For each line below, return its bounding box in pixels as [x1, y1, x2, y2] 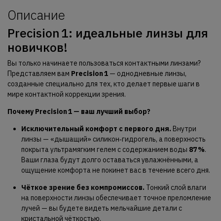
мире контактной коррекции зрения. [7, 90, 126, 99]
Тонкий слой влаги [144, 183, 206, 192]
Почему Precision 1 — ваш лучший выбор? [7, 107, 150, 116]
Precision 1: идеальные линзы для [7, 25, 208, 41]
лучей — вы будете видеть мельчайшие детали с [21, 204, 182, 213]
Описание [7, 6, 65, 24]
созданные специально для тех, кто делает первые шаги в [7, 79, 200, 89]
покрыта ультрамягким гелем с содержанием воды [21, 145, 189, 154]
